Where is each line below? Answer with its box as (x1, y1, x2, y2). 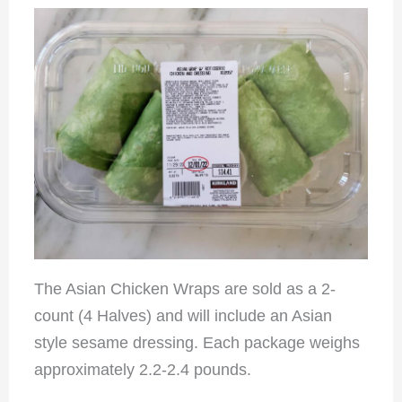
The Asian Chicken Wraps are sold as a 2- (33, 279, 336, 298)
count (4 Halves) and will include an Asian (33, 306, 332, 325)
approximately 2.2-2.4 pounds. (33, 360, 251, 379)
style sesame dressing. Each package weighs (33, 333, 360, 352)
